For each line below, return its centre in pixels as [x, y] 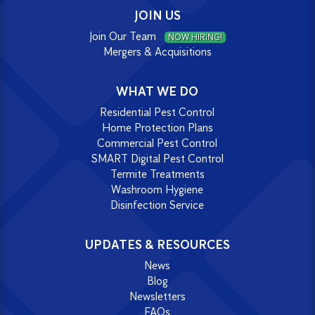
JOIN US [157, 16]
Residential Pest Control [157, 112]
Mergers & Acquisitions [157, 52]
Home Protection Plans [157, 127]
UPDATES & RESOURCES [157, 244]
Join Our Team [124, 37]
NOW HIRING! [195, 37]
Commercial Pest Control [157, 143]
